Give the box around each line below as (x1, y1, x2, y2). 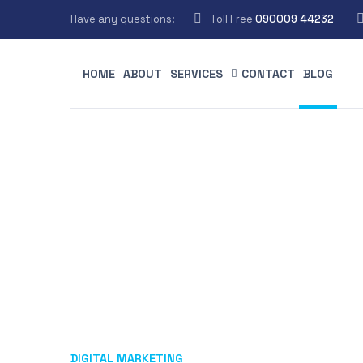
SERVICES (170, 66, 223, 81)
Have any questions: (70, 12, 175, 26)
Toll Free (210, 12, 255, 26)
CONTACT (241, 66, 295, 81)
